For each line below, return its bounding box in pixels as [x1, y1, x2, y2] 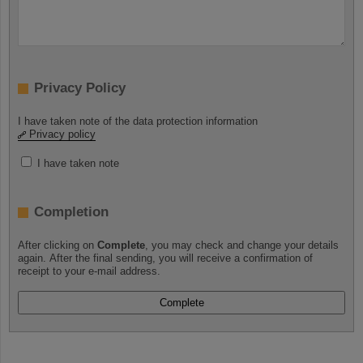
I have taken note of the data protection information [18, 116, 258, 127]
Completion [34, 203, 109, 220]
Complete [97, 239, 145, 251]
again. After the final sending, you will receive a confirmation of [18, 252, 313, 264]
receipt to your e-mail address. [18, 265, 160, 277]
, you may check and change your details [145, 239, 339, 251]
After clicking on [18, 239, 97, 251]
